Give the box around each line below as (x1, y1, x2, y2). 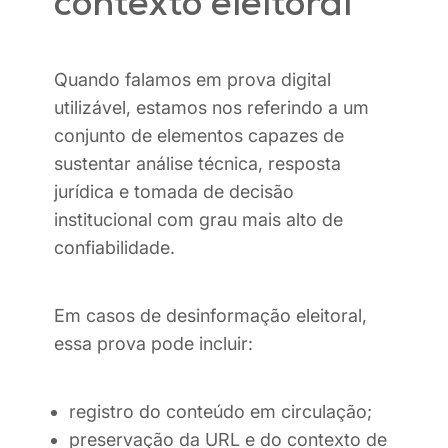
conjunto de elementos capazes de (54, 125, 344, 147)
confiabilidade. (54, 237, 175, 259)
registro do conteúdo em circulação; (69, 401, 372, 423)
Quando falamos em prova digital (54, 69, 331, 91)
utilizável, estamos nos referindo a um (54, 97, 369, 119)
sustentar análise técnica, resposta (54, 153, 341, 175)
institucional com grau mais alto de (54, 209, 343, 231)
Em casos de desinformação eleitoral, (54, 305, 367, 327)
